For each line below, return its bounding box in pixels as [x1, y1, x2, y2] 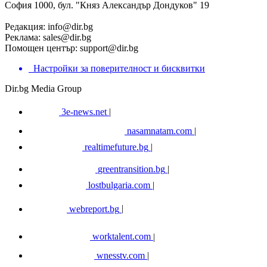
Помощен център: [5, 42, 77, 53]
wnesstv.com [97, 250, 145, 261]
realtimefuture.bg [85, 142, 148, 153]
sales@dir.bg [41, 32, 91, 42]
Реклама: [5, 32, 41, 42]
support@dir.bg [77, 42, 138, 53]
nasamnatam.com [127, 126, 192, 136]
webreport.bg [69, 203, 119, 214]
